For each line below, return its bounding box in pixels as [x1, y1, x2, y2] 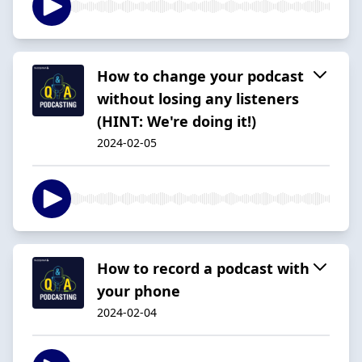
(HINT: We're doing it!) [97, 111, 256, 131]
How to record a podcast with [97, 258, 309, 278]
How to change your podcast [97, 65, 304, 86]
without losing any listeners [97, 88, 299, 108]
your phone [97, 280, 180, 301]
